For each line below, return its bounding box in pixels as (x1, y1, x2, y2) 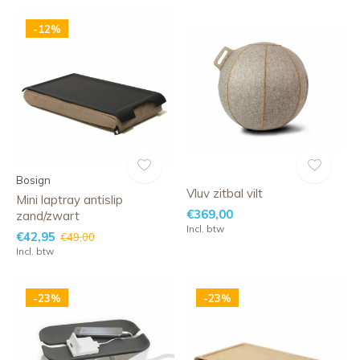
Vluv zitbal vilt (186, 186, 263, 201)
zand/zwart (16, 208, 80, 223)
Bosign (16, 174, 51, 186)
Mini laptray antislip (16, 192, 123, 207)
